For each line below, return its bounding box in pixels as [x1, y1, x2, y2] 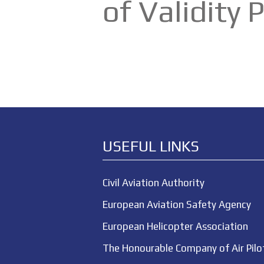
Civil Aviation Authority [103, 177, 205, 189]
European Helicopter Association [103, 220, 249, 232]
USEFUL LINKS [103, 137, 200, 155]
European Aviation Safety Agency [103, 199, 252, 210]
